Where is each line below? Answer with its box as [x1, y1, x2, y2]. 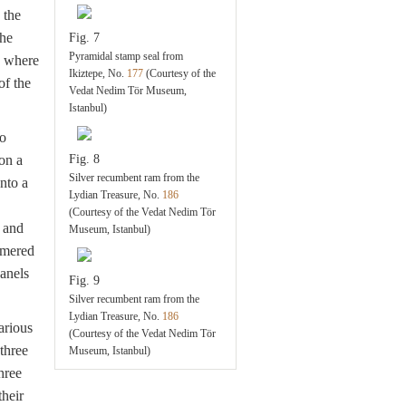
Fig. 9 [69, 274, 101, 287]
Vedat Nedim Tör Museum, [69, 84, 188, 97]
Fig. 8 [69, 152, 101, 166]
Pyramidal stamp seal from [69, 50, 184, 63]
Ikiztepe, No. [69, 67, 128, 80]
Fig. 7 [69, 31, 101, 44]
